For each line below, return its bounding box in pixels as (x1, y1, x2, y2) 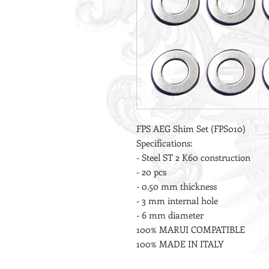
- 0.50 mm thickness (136, 180, 217, 193)
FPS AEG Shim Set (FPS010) (136, 122, 246, 135)
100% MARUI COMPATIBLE (136, 223, 245, 236)
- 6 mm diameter (136, 209, 204, 222)
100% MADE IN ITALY (136, 238, 224, 250)
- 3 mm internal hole (136, 195, 218, 207)
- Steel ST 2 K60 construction (136, 151, 250, 164)
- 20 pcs (136, 166, 166, 178)
